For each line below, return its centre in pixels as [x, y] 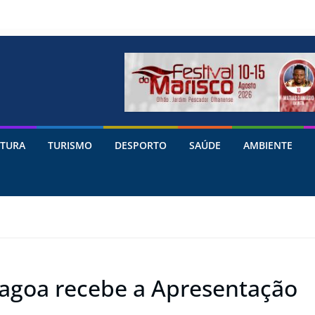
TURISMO [70, 145]
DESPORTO [141, 145]
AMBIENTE [268, 145]
